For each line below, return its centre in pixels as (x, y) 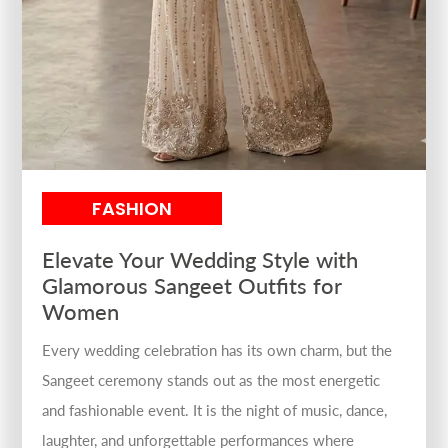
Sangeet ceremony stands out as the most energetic (211, 380)
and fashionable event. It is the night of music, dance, (215, 410)
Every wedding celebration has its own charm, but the (217, 350)
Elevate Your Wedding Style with (200, 260)
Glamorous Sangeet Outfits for (192, 286)
